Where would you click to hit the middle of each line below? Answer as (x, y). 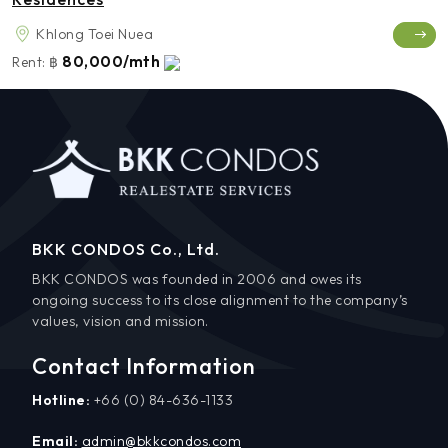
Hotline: (63, 399)
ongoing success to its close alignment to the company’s (220, 299)
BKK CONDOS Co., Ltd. (126, 248)
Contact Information (144, 365)
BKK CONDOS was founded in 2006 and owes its (197, 278)
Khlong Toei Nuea (94, 33)
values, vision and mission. (120, 320)
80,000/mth (113, 61)
